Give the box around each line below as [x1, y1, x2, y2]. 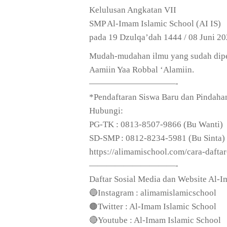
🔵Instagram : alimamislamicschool [89, 188, 216, 198]
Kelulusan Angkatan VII [89, 5, 176, 15]
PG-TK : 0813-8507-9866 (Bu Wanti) [89, 120, 223, 129]
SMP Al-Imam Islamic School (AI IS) [89, 19, 221, 28]
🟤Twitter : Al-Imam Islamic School [89, 202, 216, 211]
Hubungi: [89, 106, 123, 116]
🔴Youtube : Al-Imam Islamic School [89, 215, 221, 225]
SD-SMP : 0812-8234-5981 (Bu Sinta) [89, 133, 225, 143]
